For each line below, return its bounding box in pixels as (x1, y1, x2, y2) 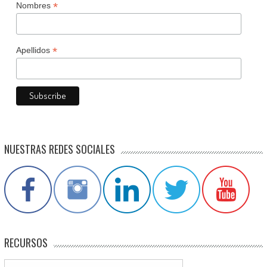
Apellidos (15, 45, 52, 55)
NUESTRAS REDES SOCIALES (4, 141, 115, 157)
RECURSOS (4, 234, 48, 250)
